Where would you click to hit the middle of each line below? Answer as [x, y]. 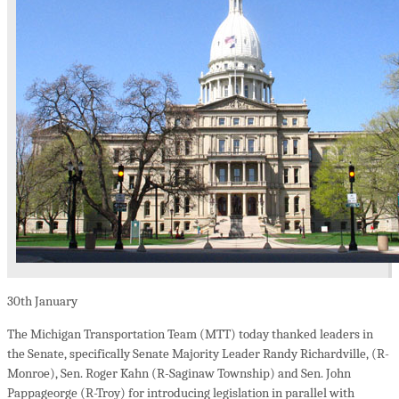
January [55, 301]
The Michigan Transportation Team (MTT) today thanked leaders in [190, 334]
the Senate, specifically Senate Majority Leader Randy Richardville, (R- [198, 354]
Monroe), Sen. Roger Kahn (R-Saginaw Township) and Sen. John [179, 374]
